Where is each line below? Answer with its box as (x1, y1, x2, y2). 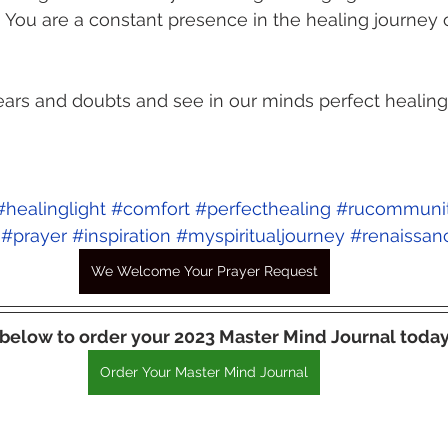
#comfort (111, 198, 190, 219)
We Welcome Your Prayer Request (90, 263, 318, 279)
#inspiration (72, 225, 171, 246)
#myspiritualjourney (176, 225, 345, 246)
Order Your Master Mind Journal (100, 364, 308, 380)
